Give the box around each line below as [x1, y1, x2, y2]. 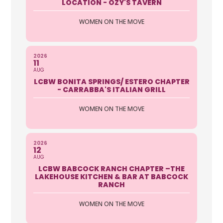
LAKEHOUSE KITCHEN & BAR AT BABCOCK [35, 171, 188, 182]
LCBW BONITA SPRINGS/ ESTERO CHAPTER [33, 76, 190, 87]
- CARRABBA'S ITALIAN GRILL [57, 84, 166, 95]
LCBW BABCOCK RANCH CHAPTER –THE [38, 163, 185, 174]
